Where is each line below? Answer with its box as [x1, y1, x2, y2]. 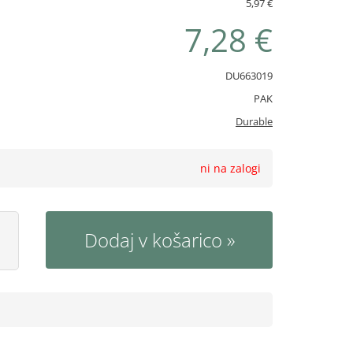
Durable [236, 114, 273, 128]
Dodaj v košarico [84, 227, 222, 253]
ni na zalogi [200, 161, 261, 176]
